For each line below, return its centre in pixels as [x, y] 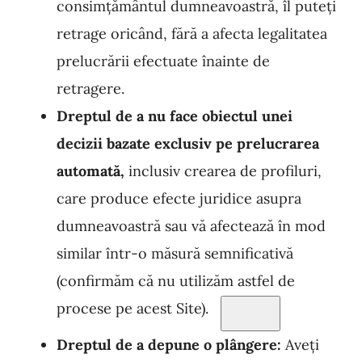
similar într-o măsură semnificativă [175, 253]
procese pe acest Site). [133, 308]
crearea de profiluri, [251, 171]
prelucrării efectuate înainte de [163, 61]
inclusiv [152, 171]
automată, [90, 171]
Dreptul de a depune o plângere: [169, 345]
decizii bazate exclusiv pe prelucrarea [188, 143]
